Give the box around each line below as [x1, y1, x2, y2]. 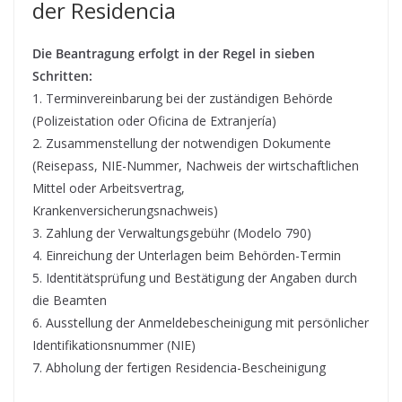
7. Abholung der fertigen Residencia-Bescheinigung [32, 358, 326, 376]
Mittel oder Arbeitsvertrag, [32, 179, 185, 197]
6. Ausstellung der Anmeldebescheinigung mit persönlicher [32, 313, 369, 331]
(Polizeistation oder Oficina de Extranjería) [32, 111, 276, 129]
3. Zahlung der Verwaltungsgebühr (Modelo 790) [32, 223, 311, 241]
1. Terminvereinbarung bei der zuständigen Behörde [32, 89, 333, 107]
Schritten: [32, 66, 92, 84]
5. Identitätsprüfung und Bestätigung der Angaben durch [32, 268, 357, 286]
